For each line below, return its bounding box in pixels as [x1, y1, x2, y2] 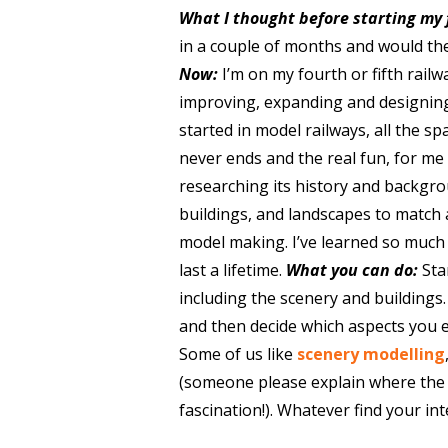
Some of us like [178, 343, 297, 365]
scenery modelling [296, 343, 445, 365]
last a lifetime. [178, 259, 286, 281]
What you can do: [285, 259, 418, 281]
